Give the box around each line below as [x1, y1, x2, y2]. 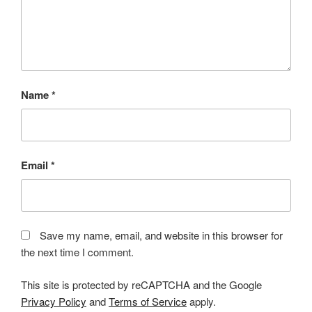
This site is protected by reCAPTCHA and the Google [21, 276, 262, 292]
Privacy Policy [21, 293, 86, 309]
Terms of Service [109, 293, 187, 309]
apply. [187, 293, 216, 309]
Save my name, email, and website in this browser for [40, 228, 283, 243]
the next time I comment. [21, 244, 134, 260]
